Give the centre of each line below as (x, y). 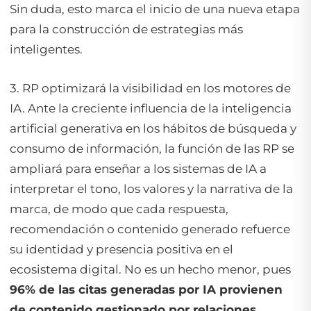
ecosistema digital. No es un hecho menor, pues (150, 270)
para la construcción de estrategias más (126, 29)
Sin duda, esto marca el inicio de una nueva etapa (155, 9)
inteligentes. (46, 49)
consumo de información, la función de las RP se (152, 149)
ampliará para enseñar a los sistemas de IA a (138, 169)
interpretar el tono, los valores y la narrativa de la (151, 189)
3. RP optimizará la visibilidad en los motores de (150, 89)
